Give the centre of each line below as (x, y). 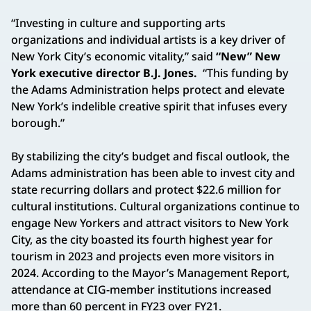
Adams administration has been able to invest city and (153, 173)
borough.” (38, 123)
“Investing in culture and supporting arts (118, 23)
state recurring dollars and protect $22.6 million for (146, 189)
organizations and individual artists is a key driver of (148, 39)
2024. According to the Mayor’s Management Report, (150, 272)
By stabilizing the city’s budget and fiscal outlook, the (150, 156)
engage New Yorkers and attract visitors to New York (150, 222)
